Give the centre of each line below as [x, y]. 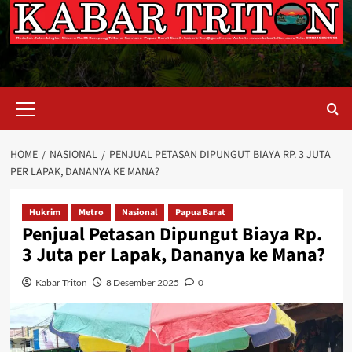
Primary [46, 95]
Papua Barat [200, 213]
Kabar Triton [61, 283]
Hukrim [44, 213]
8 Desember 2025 [142, 283]
